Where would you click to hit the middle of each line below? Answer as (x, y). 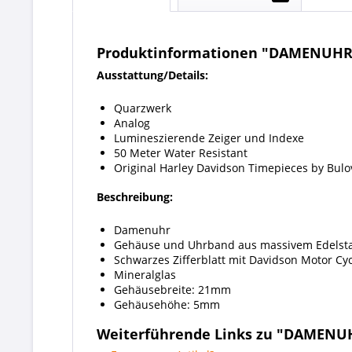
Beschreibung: (135, 197)
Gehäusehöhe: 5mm (167, 304)
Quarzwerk (143, 108)
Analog (132, 123)
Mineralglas (145, 275)
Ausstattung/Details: (152, 75)
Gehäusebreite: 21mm (172, 290)
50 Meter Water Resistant (181, 153)
